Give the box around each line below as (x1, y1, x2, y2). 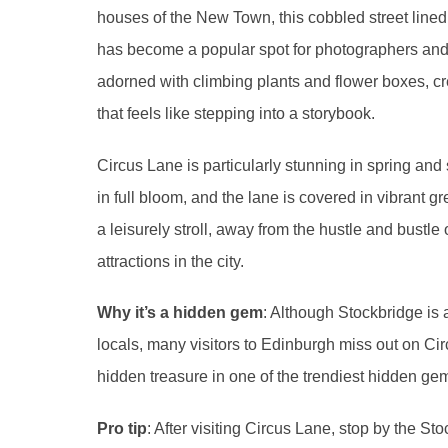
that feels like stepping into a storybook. (97, 105, 375, 123)
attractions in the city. (97, 252, 244, 270)
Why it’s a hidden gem (97, 304, 263, 322)
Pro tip (97, 419, 147, 437)
